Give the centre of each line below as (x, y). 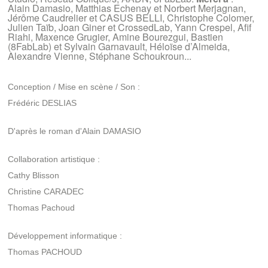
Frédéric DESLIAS (42, 103)
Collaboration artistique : (54, 159)
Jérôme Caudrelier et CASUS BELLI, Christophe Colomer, (131, 17)
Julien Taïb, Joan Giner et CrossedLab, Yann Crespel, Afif (130, 27)
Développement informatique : (65, 235)
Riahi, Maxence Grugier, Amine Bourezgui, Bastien (116, 36)
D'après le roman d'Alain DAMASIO (75, 131)
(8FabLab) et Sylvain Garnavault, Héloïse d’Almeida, (119, 46)
